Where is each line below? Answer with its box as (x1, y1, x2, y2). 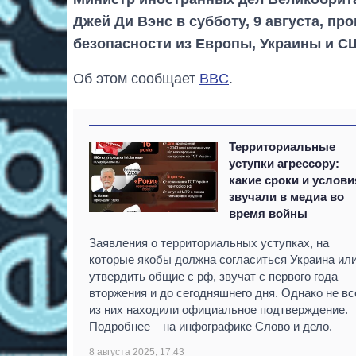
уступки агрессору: (229, 156, 340, 170)
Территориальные (229, 139, 336, 153)
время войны (229, 206, 308, 220)
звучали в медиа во (229, 189, 345, 203)
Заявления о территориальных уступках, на (89, 235, 329, 250)
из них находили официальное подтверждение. (89, 302, 348, 316)
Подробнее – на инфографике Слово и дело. (89, 319, 332, 333)
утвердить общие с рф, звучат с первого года (89, 269, 338, 283)
